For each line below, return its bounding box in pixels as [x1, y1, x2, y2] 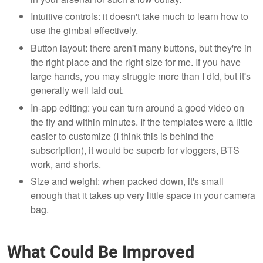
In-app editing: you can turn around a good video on [31, 100, 244, 114]
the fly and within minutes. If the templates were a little [31, 114, 253, 129]
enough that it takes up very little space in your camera [31, 188, 255, 203]
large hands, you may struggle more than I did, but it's [31, 69, 251, 83]
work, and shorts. [31, 157, 101, 171]
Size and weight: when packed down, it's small [31, 174, 224, 188]
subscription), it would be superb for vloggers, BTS [31, 143, 240, 157]
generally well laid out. [31, 83, 124, 97]
